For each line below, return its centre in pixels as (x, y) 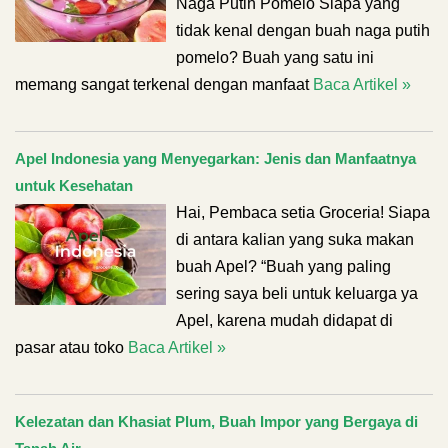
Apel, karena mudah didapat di (284, 320)
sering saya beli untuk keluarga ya (297, 293)
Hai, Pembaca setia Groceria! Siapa (303, 212)
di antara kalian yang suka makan (295, 239)
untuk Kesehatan (74, 185)
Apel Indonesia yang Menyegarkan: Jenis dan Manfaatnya (215, 158)
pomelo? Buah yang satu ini (275, 57)
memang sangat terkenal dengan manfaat (164, 84)
